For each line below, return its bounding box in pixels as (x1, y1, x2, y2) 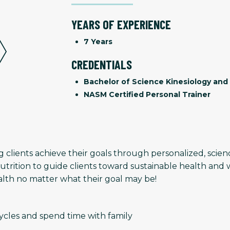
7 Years (84, 36, 112, 46)
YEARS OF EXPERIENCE (71, 16, 171, 32)
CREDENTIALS (71, 56, 132, 72)
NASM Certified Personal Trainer (84, 89, 210, 99)
